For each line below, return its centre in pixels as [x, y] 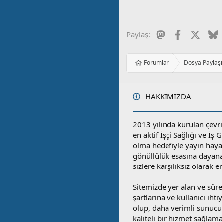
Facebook [198, 33]
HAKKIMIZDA [167, 96]
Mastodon [182, 33]
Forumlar [157, 63]
